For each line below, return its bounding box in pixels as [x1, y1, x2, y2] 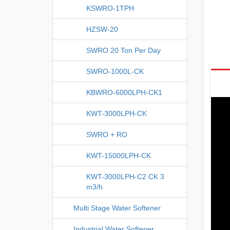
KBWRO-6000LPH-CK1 [86, 88, 162, 97]
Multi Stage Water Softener [73, 203, 161, 212]
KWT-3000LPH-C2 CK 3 [86, 172, 164, 181]
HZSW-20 [86, 25, 118, 33]
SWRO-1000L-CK [86, 67, 144, 75]
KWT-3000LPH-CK [86, 109, 147, 118]
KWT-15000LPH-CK [86, 151, 151, 160]
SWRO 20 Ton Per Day [86, 46, 161, 54]
